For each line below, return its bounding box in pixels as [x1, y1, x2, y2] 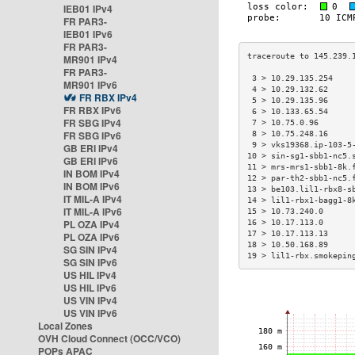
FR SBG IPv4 [63, 116, 121, 130]
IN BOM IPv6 [63, 179, 120, 193]
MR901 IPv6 [63, 78, 117, 92]
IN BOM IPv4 [63, 166, 120, 181]
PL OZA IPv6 [63, 230, 120, 244]
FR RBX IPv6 [63, 103, 121, 117]
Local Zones [38, 319, 93, 333]
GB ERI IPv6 [63, 154, 118, 168]
